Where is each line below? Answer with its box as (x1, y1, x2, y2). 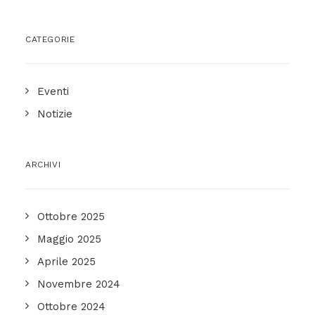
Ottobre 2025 (37, 210, 105, 223)
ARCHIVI (25, 160, 61, 169)
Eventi (37, 85, 69, 98)
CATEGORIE (25, 34, 75, 44)
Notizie (37, 108, 72, 120)
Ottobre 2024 (37, 300, 105, 313)
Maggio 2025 (37, 233, 101, 245)
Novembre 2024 (37, 278, 120, 290)
